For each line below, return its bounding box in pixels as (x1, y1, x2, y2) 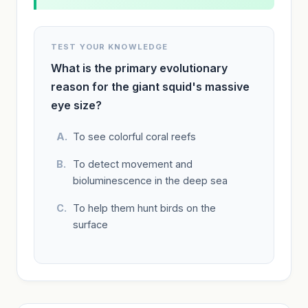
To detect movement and (73, 157, 192, 170)
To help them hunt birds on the (73, 201, 216, 214)
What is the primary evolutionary (51, 60, 228, 75)
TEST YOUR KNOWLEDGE (51, 41, 168, 52)
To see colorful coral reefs (73, 130, 196, 142)
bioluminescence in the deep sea (73, 174, 228, 186)
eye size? (51, 98, 102, 112)
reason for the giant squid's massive (51, 79, 250, 93)
